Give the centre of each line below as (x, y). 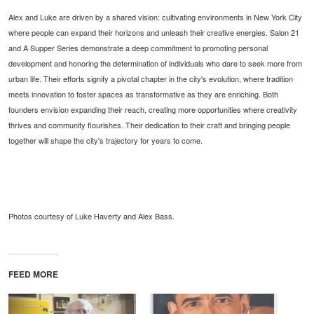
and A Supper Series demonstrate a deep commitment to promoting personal (138, 47)
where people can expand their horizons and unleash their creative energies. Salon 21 (154, 32)
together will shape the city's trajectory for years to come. (106, 140)
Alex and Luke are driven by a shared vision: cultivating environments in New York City (156, 16)
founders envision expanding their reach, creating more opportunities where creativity (153, 109)
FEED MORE (34, 274)
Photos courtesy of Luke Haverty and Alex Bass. (92, 216)
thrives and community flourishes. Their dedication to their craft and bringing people (150, 124)
